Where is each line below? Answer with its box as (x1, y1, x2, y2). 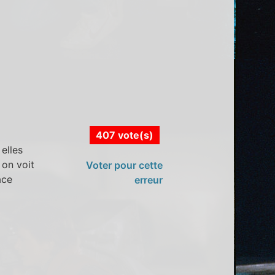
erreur (134, 173, 163, 186)
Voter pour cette (85, 158, 163, 171)
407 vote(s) (95, 128, 153, 141)
